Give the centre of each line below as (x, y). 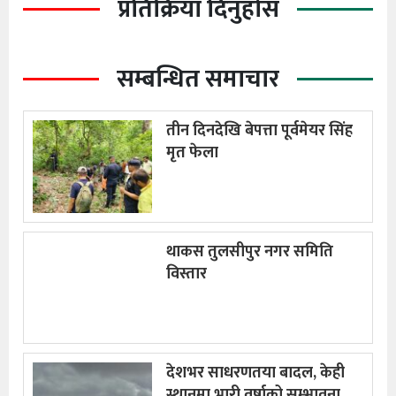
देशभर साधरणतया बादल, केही (255, 373)
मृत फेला (192, 152)
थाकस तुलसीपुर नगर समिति (250, 251)
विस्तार (187, 274)
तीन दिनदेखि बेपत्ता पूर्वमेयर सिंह (259, 130)
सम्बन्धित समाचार (198, 79)
